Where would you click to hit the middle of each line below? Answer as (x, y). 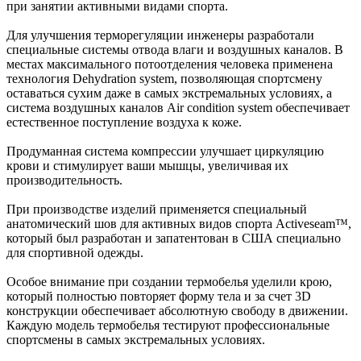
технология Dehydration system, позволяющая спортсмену (164, 78)
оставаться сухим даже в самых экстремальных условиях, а (169, 93)
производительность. (64, 180)
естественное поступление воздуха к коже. (124, 122)
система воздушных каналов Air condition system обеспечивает (178, 107)
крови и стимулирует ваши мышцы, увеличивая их (147, 165)
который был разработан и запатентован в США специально (174, 238)
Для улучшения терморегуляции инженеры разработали (160, 35)
